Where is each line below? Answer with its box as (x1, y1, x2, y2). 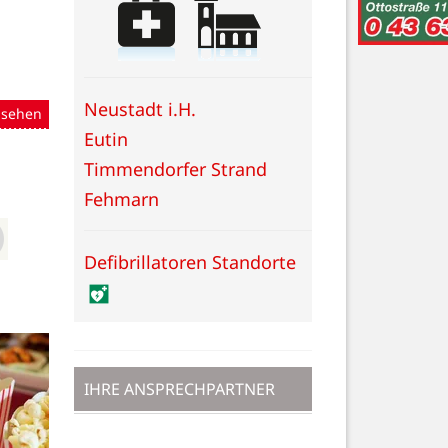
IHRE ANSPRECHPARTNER (84, 377, 275, 400)
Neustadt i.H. (84, 96, 196, 121)
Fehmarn (84, 186, 159, 211)
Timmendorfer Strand (84, 156, 267, 181)
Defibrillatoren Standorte (84, 249, 296, 274)
